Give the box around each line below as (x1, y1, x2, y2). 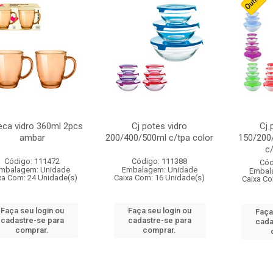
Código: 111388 (132, 157, 188, 166)
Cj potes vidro (132, 121, 188, 132)
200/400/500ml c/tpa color (105, 132, 214, 143)
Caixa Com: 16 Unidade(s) (114, 173, 205, 182)
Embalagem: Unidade (121, 165, 197, 174)
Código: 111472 (4, 157, 60, 166)
